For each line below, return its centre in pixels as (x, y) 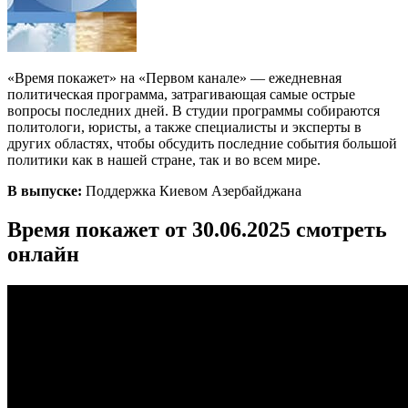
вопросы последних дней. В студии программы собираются (194, 110)
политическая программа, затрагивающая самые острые (181, 94)
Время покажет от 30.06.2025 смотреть (197, 229)
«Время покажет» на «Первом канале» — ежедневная (174, 77)
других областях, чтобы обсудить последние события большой (202, 143)
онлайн (43, 254)
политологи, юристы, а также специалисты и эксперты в (184, 127)
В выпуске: (45, 190)
